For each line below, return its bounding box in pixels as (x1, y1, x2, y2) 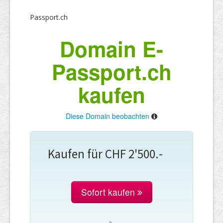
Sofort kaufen (81, 185, 137, 198)
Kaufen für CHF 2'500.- (48, 145, 163, 162)
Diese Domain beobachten (66, 111, 149, 121)
